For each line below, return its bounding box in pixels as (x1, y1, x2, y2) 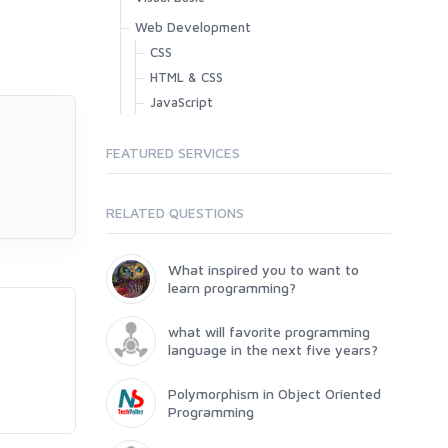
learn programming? (168, 279, 296, 296)
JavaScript (150, 94, 213, 110)
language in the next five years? (168, 341, 378, 358)
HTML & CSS (150, 69, 223, 85)
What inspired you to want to (168, 261, 359, 278)
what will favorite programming (168, 323, 370, 340)
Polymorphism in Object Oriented (168, 385, 381, 402)
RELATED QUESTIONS (106, 204, 244, 221)
